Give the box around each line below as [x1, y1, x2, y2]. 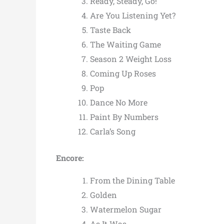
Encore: [56, 152, 84, 163]
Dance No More [90, 96, 147, 107]
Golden [90, 189, 117, 200]
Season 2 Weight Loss [90, 53, 171, 64]
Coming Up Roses [90, 67, 156, 78]
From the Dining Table [90, 174, 175, 185]
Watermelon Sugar [90, 203, 161, 214]
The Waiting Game [90, 38, 161, 49]
